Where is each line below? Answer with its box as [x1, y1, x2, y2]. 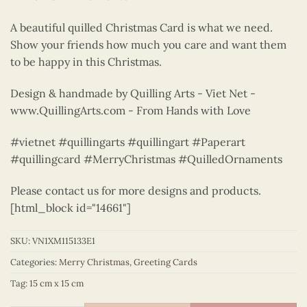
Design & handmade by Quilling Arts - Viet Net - [10, 86, 256, 100]
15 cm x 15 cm [29, 278, 84, 290]
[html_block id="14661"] [10, 200, 131, 214]
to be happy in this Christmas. [10, 55, 162, 69]
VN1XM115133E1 [32, 235, 95, 247]
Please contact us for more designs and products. [10, 183, 261, 197]
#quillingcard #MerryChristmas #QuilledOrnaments [10, 151, 282, 166]
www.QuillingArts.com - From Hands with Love [10, 103, 251, 117]
